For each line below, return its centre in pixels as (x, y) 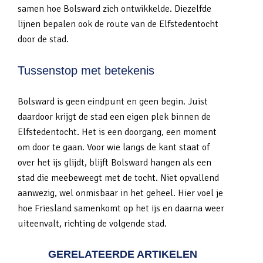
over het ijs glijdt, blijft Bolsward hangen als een (114, 163)
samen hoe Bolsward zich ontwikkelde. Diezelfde (114, 9)
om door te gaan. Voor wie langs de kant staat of (114, 147)
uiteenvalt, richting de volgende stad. (92, 224)
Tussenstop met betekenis (86, 70)
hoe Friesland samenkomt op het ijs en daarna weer (121, 208)
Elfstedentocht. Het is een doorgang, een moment (117, 132)
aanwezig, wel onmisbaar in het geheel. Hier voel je (120, 193)
